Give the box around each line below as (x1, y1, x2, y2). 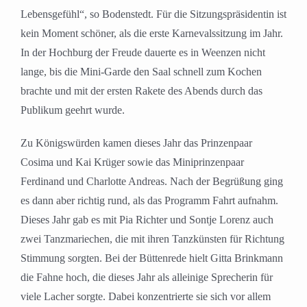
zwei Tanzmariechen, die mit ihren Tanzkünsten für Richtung (21, 233, 284, 245)
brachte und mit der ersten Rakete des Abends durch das (21, 85, 262, 97)
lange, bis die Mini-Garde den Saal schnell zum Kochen (21, 66, 262, 78)
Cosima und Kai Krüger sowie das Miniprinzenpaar (21, 156, 244, 169)
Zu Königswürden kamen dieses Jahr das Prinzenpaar (21, 137, 252, 149)
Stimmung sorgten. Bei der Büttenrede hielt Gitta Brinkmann (21, 252, 283, 265)
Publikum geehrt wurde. (21, 104, 125, 116)
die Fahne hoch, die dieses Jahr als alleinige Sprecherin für (21, 271, 273, 284)
